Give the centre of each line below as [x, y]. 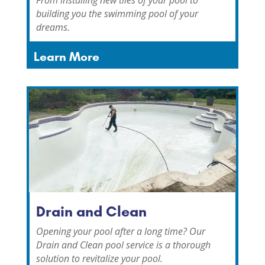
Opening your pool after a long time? [112, 231]
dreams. [53, 27]
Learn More [66, 56]
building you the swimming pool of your [117, 13]
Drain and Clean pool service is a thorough [123, 245]
